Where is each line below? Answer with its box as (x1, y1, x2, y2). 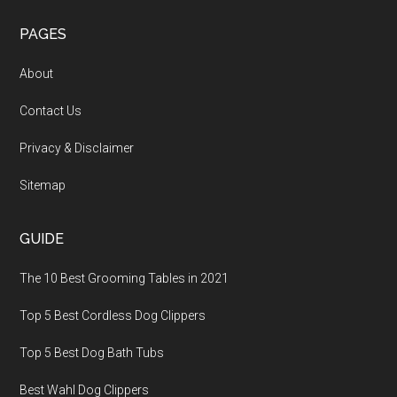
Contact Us (19, 104, 82, 118)
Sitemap (19, 178, 66, 192)
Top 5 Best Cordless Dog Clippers (19, 308, 206, 323)
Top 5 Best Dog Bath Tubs (19, 346, 165, 360)
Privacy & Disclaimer (19, 141, 135, 155)
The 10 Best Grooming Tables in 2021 (19, 271, 230, 285)
